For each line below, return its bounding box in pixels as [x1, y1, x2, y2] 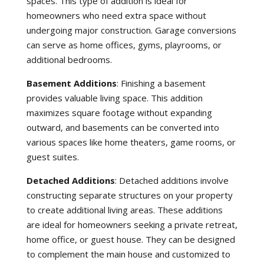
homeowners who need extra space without [26, 9, 206, 21]
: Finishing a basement [116, 77, 206, 89]
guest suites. [26, 151, 79, 163]
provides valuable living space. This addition [26, 92, 203, 104]
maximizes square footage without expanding [26, 107, 212, 118]
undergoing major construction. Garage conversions [26, 24, 236, 36]
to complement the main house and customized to [26, 248, 230, 260]
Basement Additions [26, 77, 117, 89]
